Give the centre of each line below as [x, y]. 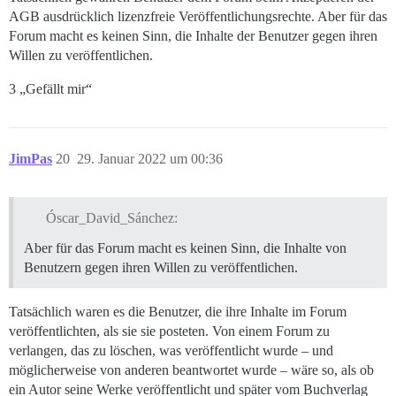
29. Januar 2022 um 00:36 [150, 159]
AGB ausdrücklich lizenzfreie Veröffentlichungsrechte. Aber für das [198, 17]
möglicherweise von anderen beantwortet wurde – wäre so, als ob [191, 370]
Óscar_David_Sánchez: [111, 218]
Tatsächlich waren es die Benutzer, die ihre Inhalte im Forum [178, 312]
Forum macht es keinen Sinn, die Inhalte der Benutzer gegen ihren [193, 36]
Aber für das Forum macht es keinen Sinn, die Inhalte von [185, 248]
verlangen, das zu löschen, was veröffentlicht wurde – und [171, 351]
